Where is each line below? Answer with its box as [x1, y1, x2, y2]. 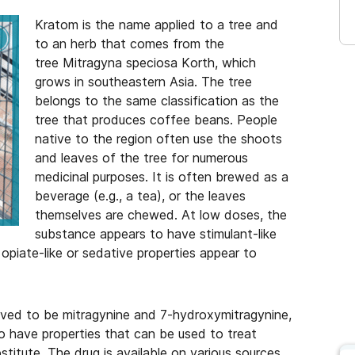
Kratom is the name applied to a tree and [35, 17, 278, 32]
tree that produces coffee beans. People [35, 112, 277, 128]
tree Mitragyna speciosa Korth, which [35, 55, 256, 71]
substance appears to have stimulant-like [35, 226, 277, 242]
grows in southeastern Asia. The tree [35, 74, 252, 90]
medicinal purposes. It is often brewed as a [35, 169, 288, 185]
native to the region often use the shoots [35, 131, 282, 147]
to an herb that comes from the [35, 36, 224, 52]
